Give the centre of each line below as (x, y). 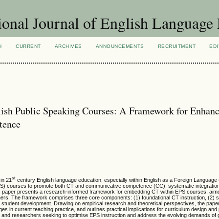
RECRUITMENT (177, 46)
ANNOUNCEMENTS (120, 46)
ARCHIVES (68, 46)
